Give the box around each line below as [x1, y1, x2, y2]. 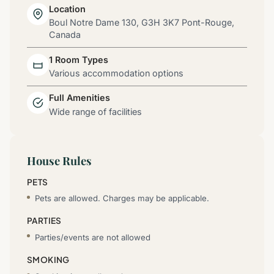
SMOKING [27, 254, 70, 265]
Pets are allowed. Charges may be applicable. [35, 193, 210, 204]
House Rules [27, 152, 92, 168]
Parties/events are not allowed [35, 232, 151, 243]
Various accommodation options [49, 67, 183, 78]
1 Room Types [49, 54, 108, 65]
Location [49, 3, 86, 14]
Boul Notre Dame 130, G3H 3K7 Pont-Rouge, [49, 17, 234, 28]
